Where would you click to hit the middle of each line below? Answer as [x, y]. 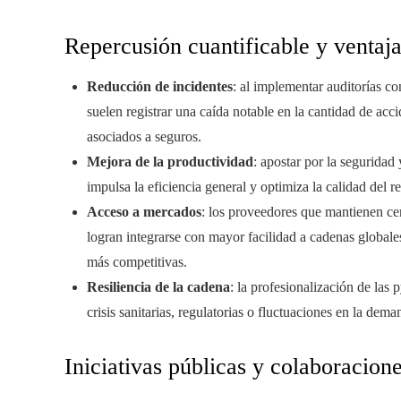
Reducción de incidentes [160, 87]
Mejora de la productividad [170, 162]
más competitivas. [137, 262]
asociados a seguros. [144, 137]
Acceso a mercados [144, 212]
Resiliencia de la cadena [158, 287]
